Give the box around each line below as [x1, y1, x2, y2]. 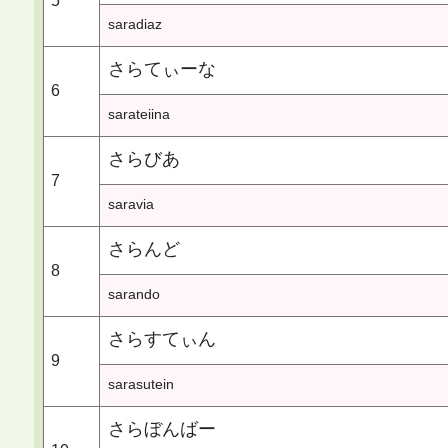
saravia [107, 195, 154, 212]
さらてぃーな [107, 58, 216, 79]
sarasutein [107, 375, 174, 392]
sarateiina [107, 105, 170, 122]
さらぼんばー [107, 418, 216, 439]
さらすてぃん [107, 328, 216, 349]
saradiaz [107, 15, 162, 32]
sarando [107, 285, 160, 302]
